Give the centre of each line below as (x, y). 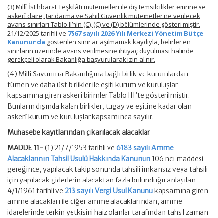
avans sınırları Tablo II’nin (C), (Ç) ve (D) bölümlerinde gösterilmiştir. (104, 24)
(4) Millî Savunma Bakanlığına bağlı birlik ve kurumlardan (98, 74)
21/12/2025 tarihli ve (37, 33)
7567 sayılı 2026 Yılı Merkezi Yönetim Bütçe (136, 33)
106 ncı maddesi (177, 159)
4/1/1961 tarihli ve (36, 191)
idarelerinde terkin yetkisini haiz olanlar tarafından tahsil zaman (108, 212)
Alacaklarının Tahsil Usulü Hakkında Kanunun (79, 159)
